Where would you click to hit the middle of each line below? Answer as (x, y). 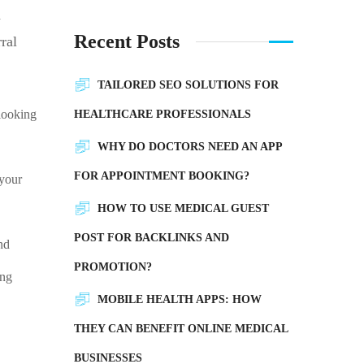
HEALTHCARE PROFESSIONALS (162, 114)
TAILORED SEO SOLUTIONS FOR (188, 85)
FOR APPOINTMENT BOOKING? (162, 176)
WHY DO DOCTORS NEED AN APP (190, 147)
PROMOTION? (113, 267)
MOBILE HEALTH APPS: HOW (180, 299)
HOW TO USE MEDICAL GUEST (183, 208)
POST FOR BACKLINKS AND (152, 238)
